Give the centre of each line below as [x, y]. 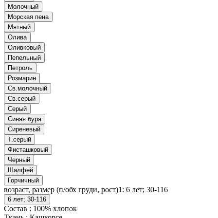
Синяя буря [25, 119]
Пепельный [24, 58]
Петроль [20, 68]
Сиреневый [24, 129]
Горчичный [23, 181]
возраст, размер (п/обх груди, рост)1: [65, 190]
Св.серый [22, 99]
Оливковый [24, 48]
